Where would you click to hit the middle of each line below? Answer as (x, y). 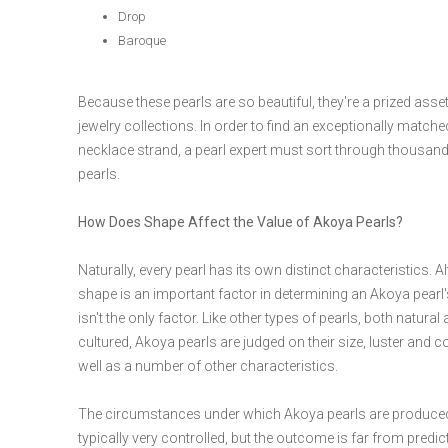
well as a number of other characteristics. (208, 366)
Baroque (142, 40)
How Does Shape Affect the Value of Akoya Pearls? (240, 222)
